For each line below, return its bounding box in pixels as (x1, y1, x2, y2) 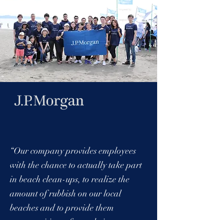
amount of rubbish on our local (10, 188, 121, 199)
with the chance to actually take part (10, 160, 142, 170)
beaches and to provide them (10, 202, 114, 213)
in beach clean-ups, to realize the (10, 174, 130, 185)
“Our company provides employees (10, 145, 136, 156)
